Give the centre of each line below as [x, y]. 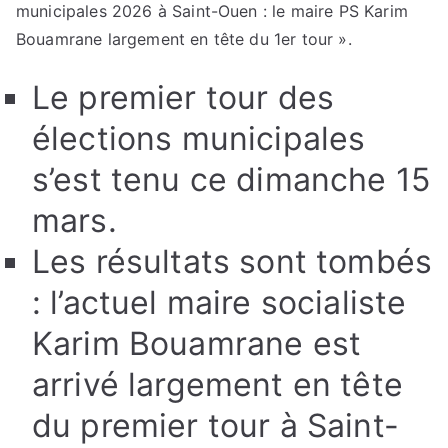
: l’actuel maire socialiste [219, 302]
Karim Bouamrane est [197, 343]
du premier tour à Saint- [215, 425]
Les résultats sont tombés [232, 261]
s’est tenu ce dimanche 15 [231, 179]
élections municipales [199, 138]
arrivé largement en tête [217, 384]
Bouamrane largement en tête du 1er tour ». [184, 39]
